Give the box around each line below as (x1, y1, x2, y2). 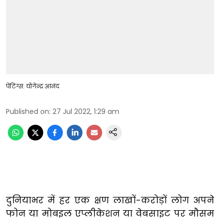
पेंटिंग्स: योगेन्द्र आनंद (6, 82, 59, 90)
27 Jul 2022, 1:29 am (53, 106, 119, 116)
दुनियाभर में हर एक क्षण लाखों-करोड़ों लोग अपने (6, 193, 214, 206)
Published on (6, 106, 49, 116)
